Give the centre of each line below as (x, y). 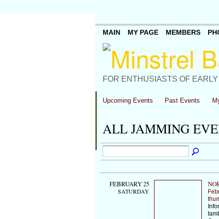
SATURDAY (133, 191)
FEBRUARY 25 (129, 184)
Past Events (183, 100)
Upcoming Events (128, 100)
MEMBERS (183, 33)
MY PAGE (143, 33)
